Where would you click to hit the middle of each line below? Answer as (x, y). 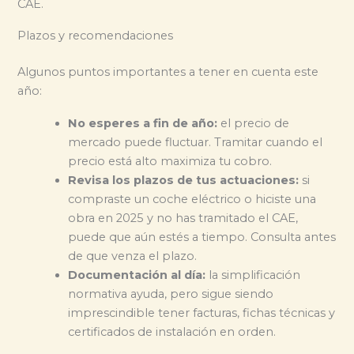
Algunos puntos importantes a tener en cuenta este (168, 72)
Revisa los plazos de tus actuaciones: (184, 180)
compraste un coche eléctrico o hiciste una (192, 199)
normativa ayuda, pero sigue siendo (171, 294)
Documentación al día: (137, 275)
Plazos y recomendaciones (96, 36)
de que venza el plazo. (133, 256)
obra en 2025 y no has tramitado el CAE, (183, 218)
